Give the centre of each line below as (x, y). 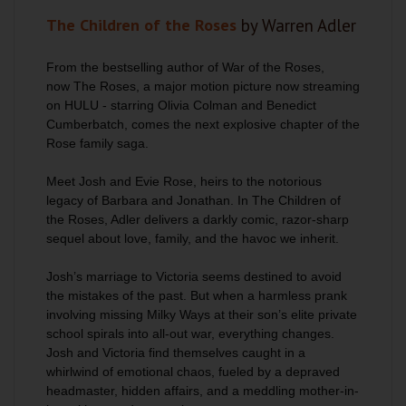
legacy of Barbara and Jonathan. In (149, 200)
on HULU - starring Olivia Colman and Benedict (181, 105)
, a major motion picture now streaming (248, 86)
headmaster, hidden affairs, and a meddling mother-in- (203, 391)
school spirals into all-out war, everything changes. (190, 333)
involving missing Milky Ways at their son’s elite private (202, 314)
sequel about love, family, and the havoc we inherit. (193, 238)
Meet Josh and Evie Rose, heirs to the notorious (184, 181)
